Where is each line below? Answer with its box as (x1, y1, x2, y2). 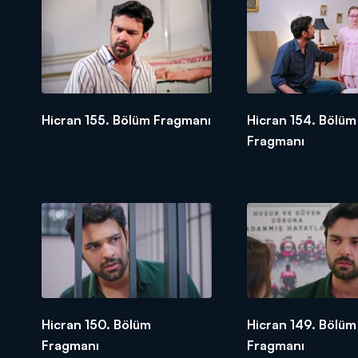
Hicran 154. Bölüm (246, 111, 356, 128)
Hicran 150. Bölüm (42, 316, 151, 333)
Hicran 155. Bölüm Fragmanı (42, 111, 211, 128)
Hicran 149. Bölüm (246, 316, 356, 333)
